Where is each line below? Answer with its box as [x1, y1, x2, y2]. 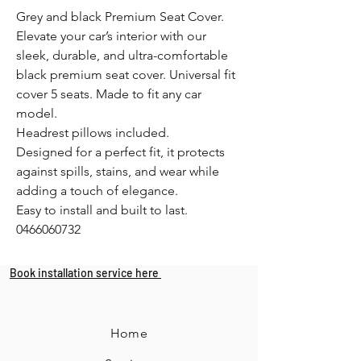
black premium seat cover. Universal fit [16, 67, 235, 82]
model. [16, 106, 57, 121]
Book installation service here [10, 266, 161, 280]
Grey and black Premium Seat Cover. [16, 9, 224, 24]
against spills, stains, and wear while [16, 164, 219, 179]
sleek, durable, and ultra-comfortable [16, 48, 228, 63]
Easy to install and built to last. [16, 202, 188, 218]
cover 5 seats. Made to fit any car [16, 86, 201, 102]
